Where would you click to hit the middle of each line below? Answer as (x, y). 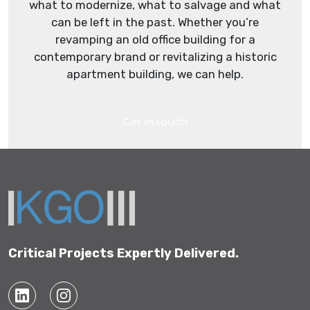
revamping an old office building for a (155, 39)
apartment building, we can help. (155, 74)
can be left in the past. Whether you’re (155, 22)
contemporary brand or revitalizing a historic (155, 56)
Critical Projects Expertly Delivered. (124, 253)
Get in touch (155, 121)
